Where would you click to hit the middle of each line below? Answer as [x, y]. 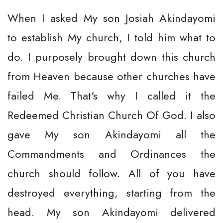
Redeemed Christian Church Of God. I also [111, 115]
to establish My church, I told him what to [111, 37]
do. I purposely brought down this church [111, 57]
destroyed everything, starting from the [111, 193]
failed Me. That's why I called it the [111, 96]
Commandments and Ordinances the [111, 154]
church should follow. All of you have [111, 173]
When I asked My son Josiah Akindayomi [111, 18]
